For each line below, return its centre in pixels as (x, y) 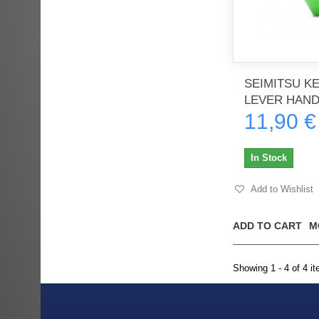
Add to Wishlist (281, 189)
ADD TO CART (267, 225)
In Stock (269, 157)
